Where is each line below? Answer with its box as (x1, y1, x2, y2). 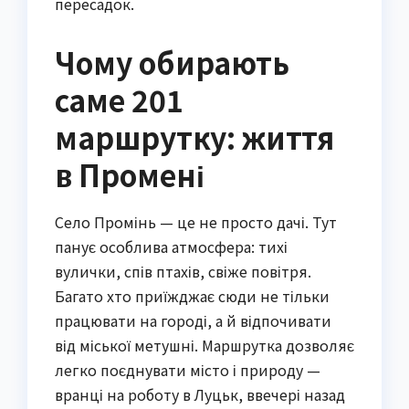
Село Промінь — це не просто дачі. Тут (55, 211, 337, 234)
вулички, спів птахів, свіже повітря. (55, 260, 311, 283)
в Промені (55, 153, 204, 196)
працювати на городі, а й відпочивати (55, 309, 331, 332)
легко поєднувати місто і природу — (55, 359, 320, 382)
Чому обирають (55, 41, 289, 84)
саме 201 (55, 79, 184, 121)
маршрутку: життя (55, 116, 334, 159)
